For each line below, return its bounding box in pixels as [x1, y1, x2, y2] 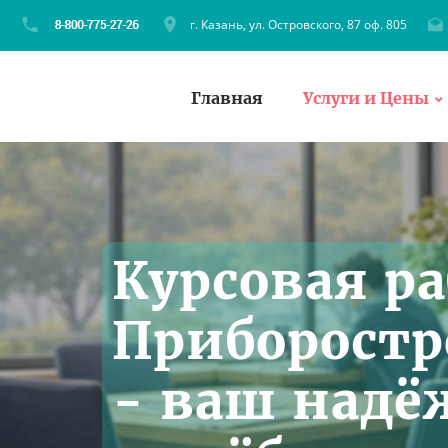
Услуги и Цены [303, 87, 429, 108]
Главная [191, 87, 263, 108]
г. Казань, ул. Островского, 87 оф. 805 [190, 16, 407, 33]
